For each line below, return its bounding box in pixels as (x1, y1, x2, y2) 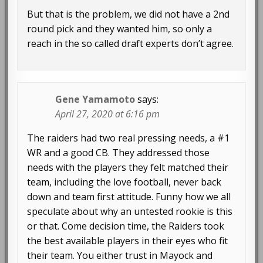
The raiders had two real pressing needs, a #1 (27, 131, 230, 145)
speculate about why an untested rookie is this (27, 205, 233, 218)
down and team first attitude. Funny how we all (27, 190, 231, 204)
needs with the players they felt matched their (27, 161, 229, 174)
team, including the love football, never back (27, 176, 222, 189)
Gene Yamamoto (55, 93, 136, 106)
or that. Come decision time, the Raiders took (27, 220, 225, 233)
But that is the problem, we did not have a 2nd (27, 8, 230, 21)
